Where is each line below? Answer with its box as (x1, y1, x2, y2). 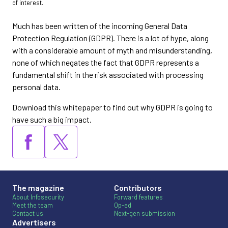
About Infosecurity (12, 193, 64, 202)
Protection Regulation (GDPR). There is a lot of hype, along (12, 33, 209, 43)
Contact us (12, 209, 43, 218)
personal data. (12, 82, 61, 92)
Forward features (114, 193, 163, 202)
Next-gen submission (114, 209, 175, 218)
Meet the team (12, 201, 53, 210)
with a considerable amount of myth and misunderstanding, (12, 45, 212, 55)
